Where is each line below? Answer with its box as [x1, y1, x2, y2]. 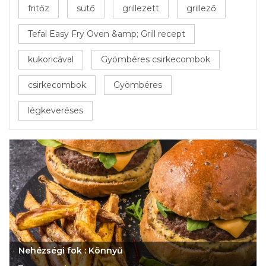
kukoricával [28, 54, 74, 65]
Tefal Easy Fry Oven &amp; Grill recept [28, 28, 185, 39]
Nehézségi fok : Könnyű [18, 245, 123, 256]
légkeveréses [28, 105, 83, 116]
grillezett [122, 3, 159, 14]
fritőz [28, 3, 49, 14]
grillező [186, 3, 216, 14]
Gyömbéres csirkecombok [101, 54, 210, 65]
